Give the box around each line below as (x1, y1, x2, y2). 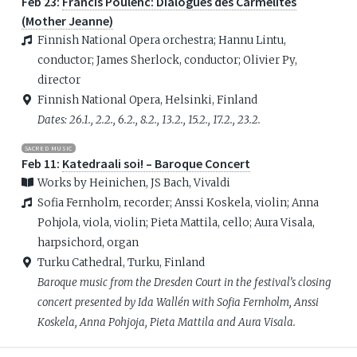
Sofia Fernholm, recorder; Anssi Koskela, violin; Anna (37, 195, 319, 210)
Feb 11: (21, 155, 62, 171)
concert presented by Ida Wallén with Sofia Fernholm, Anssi (37, 295, 319, 309)
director (37, 73, 80, 87)
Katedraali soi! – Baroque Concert (61, 155, 250, 171)
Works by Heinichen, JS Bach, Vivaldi (37, 175, 230, 190)
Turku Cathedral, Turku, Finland (37, 255, 205, 269)
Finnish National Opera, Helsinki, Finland (37, 92, 257, 107)
